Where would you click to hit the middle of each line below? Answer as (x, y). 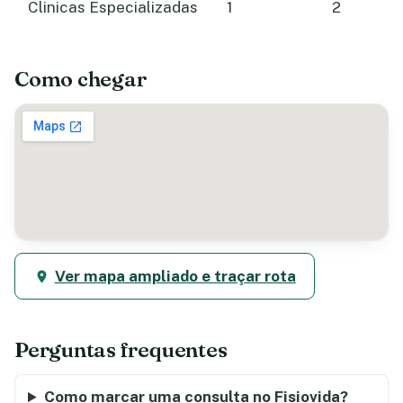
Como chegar (81, 79)
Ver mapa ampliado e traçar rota (175, 277)
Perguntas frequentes (121, 350)
